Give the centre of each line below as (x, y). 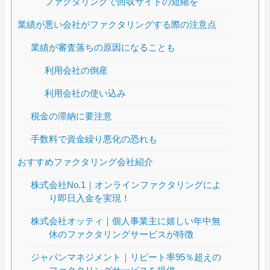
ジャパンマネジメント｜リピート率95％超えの (126, 257)
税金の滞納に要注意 (72, 116)
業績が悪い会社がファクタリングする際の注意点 (117, 25)
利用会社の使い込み (86, 93)
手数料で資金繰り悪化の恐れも (94, 139)
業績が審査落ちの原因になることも (103, 48)
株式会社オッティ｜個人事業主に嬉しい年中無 (126, 221)
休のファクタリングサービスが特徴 (121, 234)
